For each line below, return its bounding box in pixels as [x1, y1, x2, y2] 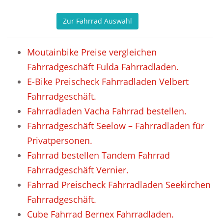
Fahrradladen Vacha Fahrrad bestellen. [27, 105, 187, 117]
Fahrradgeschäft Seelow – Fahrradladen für [27, 120, 204, 132]
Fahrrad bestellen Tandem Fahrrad [27, 149, 170, 161]
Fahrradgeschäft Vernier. [27, 164, 129, 176]
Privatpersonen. [27, 135, 92, 146]
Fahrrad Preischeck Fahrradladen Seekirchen [27, 179, 211, 191]
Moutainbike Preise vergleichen [27, 46, 157, 58]
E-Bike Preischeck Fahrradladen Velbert [27, 76, 189, 87]
